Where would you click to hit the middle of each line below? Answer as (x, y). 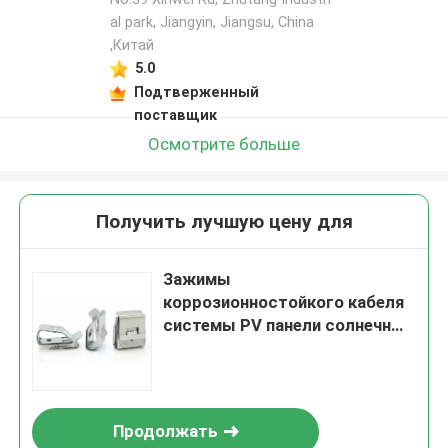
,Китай (131, 45)
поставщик (175, 114)
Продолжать (165, 431)
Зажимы (197, 279)
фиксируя (202, 394)
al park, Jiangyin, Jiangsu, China (211, 22)
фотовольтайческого (251, 371)
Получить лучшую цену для (224, 222)
